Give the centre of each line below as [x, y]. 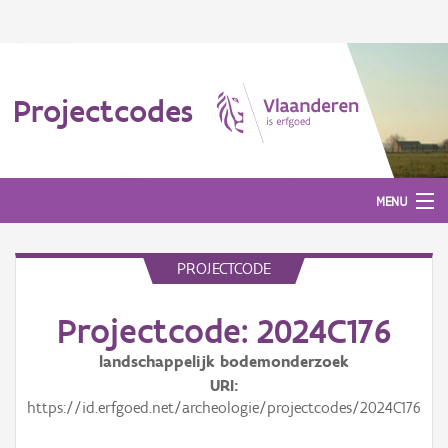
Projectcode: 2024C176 [224, 331]
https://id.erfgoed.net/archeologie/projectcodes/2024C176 [224, 407]
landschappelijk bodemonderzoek [224, 361]
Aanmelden [48, 287]
